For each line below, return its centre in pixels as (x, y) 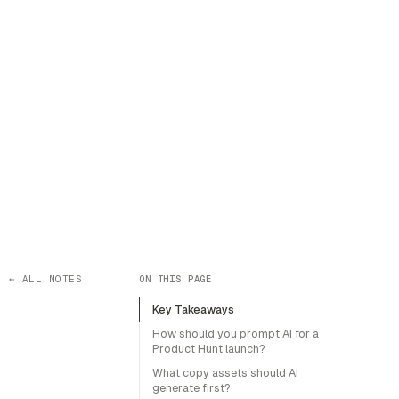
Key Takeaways (193, 309)
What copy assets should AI (225, 373)
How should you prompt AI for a (236, 334)
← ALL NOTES (45, 279)
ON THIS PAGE (176, 279)
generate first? (191, 388)
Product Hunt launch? (209, 349)
